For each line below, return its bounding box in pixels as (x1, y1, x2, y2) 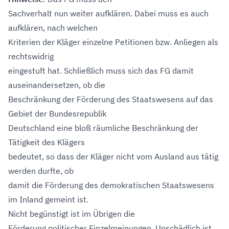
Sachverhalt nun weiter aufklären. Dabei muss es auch (8, 8, 209, 18)
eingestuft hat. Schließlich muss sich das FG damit (8, 65, 194, 76)
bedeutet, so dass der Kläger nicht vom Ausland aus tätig (8, 151, 218, 162)
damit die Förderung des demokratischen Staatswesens (8, 180, 214, 190)
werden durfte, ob (8, 166, 74, 176)
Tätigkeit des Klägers (8, 137, 85, 147)
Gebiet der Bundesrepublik (8, 108, 106, 119)
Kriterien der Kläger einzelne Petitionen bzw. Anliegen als (8, 37, 218, 47)
